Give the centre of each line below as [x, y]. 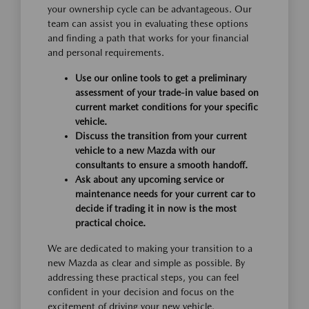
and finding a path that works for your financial [148, 38]
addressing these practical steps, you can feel [143, 277]
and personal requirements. [106, 52]
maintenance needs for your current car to [165, 193]
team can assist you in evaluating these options [148, 23]
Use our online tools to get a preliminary [161, 78]
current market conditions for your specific [167, 107]
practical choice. [110, 222]
